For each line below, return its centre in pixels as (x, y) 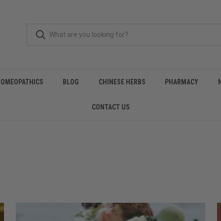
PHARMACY (182, 82)
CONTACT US (110, 107)
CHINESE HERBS (122, 82)
